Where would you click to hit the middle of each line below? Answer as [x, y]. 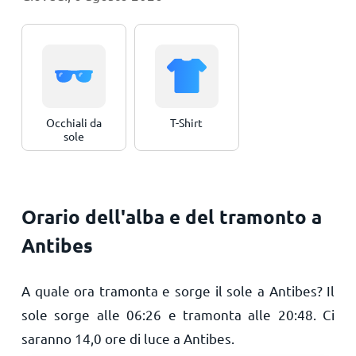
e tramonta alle [220, 314]
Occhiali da [74, 122]
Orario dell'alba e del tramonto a [171, 217]
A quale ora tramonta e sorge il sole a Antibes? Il [178, 290]
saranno [48, 338]
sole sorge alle [74, 314]
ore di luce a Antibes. [168, 338]
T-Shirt [187, 122]
